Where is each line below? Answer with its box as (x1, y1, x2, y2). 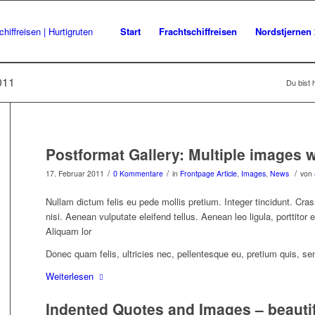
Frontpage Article (179, 168, 237, 179)
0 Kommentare (112, 168, 163, 179)
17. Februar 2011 (45, 168, 104, 179)
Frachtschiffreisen (159, 25, 237, 38)
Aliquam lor (45, 224, 91, 238)
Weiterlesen (45, 269, 94, 283)
